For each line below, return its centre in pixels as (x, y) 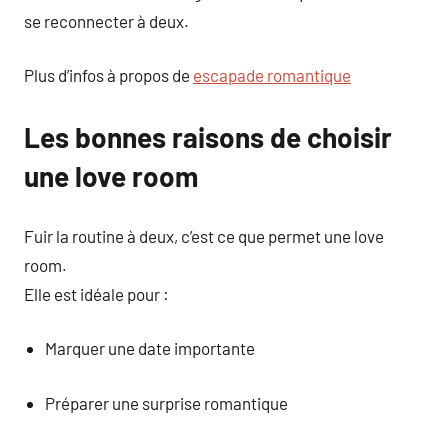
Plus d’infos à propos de (108, 75)
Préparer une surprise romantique (167, 402)
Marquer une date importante (150, 348)
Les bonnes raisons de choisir (208, 137)
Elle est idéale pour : (96, 293)
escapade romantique (272, 75)
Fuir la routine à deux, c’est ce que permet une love (204, 235)
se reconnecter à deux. (106, 20)
